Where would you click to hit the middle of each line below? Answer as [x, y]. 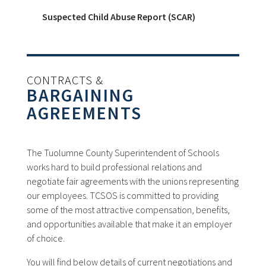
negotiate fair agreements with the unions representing [132, 181]
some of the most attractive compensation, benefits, [128, 210]
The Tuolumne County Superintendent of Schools [123, 153]
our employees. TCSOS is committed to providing [122, 196]
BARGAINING [80, 95]
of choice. [45, 238]
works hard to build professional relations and [114, 167]
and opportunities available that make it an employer [129, 224]
